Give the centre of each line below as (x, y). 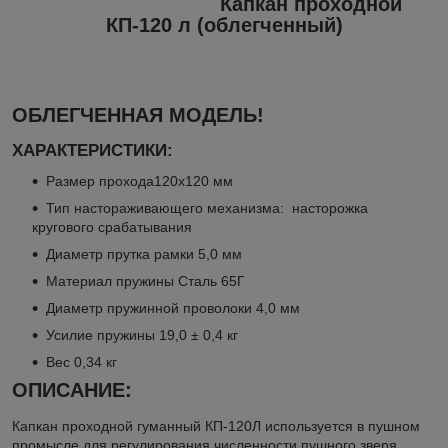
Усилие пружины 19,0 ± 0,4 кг (142, 334)
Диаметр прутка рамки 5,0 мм (144, 253)
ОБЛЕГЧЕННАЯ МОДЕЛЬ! (138, 115)
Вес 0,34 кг (81, 361)
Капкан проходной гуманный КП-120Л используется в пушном (216, 425)
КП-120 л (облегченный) (224, 24)
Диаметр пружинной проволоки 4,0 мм (173, 307)
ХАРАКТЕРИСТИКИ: (92, 151)
